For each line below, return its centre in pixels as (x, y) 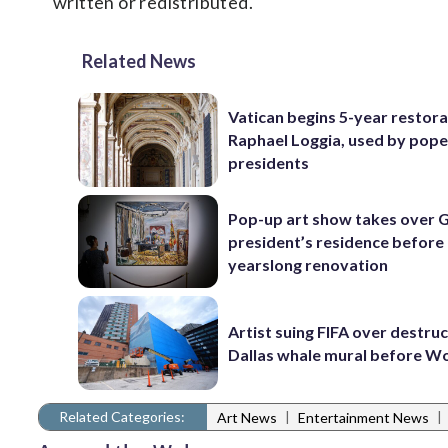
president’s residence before (336, 241)
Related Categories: (122, 416)
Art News (247, 418)
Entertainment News (363, 418)
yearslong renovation (308, 264)
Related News (139, 61)
